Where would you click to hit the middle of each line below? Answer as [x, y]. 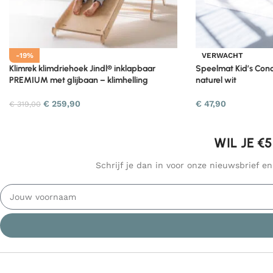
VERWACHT [222, 55]
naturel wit [216, 80]
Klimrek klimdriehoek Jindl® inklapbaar [82, 68]
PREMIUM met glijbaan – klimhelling [79, 80]
